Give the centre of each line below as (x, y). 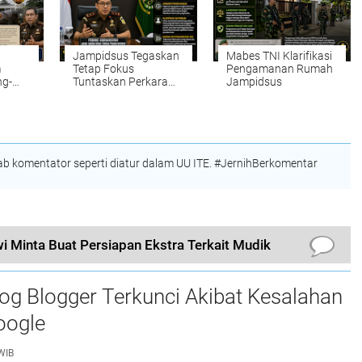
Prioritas (94, 94)
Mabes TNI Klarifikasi (279, 55)
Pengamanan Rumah (280, 68)
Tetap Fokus (103, 68)
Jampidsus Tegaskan (126, 55)
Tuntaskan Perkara (120, 81)
